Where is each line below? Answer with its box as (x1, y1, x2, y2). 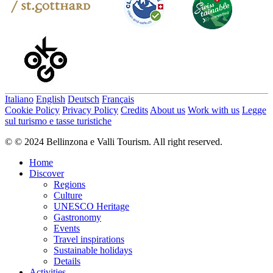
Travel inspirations (54, 233, 124, 244)
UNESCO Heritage (54, 200, 129, 211)
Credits (121, 104, 148, 115)
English (36, 93, 65, 104)
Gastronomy (54, 211, 101, 222)
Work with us (188, 104, 239, 115)
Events (54, 222, 80, 233)
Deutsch (68, 93, 99, 104)
